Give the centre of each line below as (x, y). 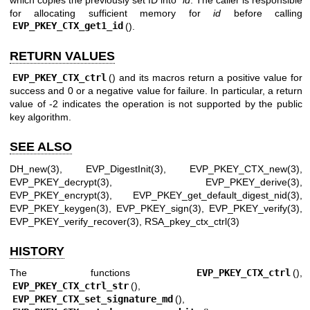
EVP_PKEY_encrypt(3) (60, 195)
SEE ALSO (41, 147)
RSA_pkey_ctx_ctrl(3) (192, 221)
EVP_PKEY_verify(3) (254, 208)
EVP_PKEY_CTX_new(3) (245, 168)
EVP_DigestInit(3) (125, 168)
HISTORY (37, 251)
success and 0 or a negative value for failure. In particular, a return (156, 91)
